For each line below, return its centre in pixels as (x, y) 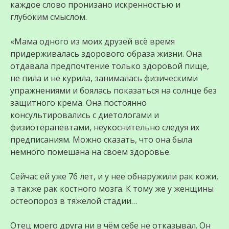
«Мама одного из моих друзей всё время (93, 42)
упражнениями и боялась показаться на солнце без (113, 91)
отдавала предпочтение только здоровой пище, (110, 66)
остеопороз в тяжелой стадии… (74, 201)
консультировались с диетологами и (85, 115)
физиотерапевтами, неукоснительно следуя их (105, 128)
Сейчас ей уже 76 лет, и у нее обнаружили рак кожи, (114, 177)
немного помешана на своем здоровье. (90, 152)
